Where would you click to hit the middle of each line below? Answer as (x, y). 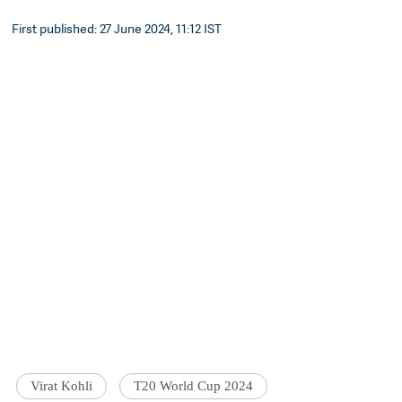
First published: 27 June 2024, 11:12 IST (117, 29)
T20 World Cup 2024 (194, 386)
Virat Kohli (62, 386)
